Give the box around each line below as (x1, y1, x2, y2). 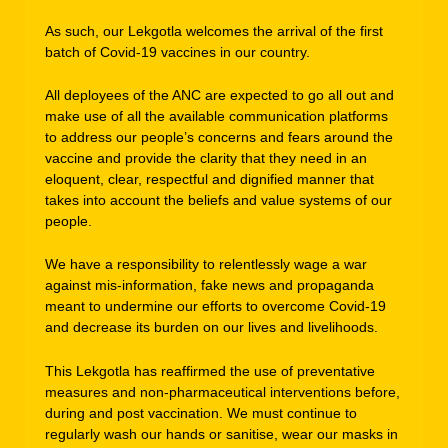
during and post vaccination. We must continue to (45, 404, 357, 421)
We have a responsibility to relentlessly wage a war (45, 256, 367, 273)
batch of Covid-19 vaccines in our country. (45, 43, 310, 60)
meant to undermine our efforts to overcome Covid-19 (45, 298, 386, 315)
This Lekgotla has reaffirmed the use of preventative (45, 362, 375, 379)
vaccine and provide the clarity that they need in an (45, 150, 367, 166)
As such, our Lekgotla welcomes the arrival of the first (45, 22, 383, 39)
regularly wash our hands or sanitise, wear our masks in (45, 425, 398, 442)
